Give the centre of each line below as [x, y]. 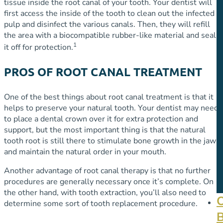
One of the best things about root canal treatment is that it [109, 97]
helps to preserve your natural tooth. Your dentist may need [111, 108]
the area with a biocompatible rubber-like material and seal [110, 36]
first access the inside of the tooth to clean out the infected [109, 14]
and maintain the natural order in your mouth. [85, 152]
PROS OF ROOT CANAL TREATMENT [103, 72]
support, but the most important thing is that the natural [105, 130]
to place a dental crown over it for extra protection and [101, 119]
